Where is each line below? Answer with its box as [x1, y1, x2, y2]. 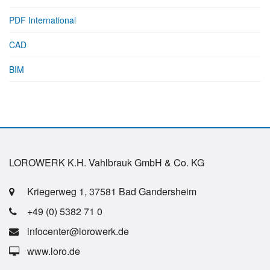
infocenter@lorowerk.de [27, 224, 129, 238]
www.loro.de [27, 243, 80, 258]
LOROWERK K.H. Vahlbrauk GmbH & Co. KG [9, 155, 204, 169]
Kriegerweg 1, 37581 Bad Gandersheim [27, 184, 196, 198]
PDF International [9, 14, 76, 26]
